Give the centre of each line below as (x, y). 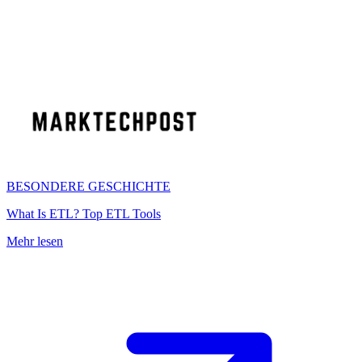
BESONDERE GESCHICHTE (88, 186)
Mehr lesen (35, 241)
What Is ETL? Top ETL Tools (84, 214)
